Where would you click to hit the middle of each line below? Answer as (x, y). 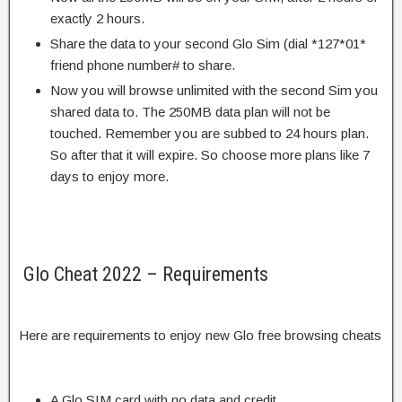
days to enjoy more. (109, 176)
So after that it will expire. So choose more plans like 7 (210, 154)
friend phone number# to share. (143, 65)
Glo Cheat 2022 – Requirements (144, 274)
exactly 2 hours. (97, 18)
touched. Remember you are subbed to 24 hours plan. (210, 133)
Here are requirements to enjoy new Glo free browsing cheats (200, 335)
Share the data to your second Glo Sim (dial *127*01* (208, 43)
